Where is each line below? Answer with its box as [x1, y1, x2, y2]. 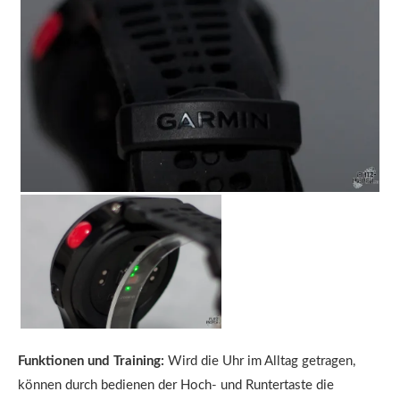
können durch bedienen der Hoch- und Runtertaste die [18, 379, 334, 392]
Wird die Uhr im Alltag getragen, [164, 354, 355, 368]
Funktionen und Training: [18, 354, 164, 368]
